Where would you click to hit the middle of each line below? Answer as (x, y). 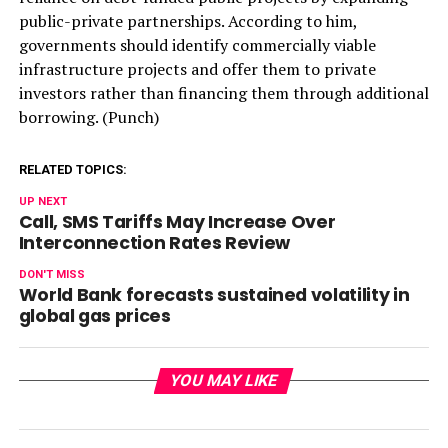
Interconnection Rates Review (154, 243)
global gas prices (94, 316)
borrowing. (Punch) (88, 117)
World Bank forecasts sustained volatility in (214, 295)
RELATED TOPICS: (72, 170)
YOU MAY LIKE (224, 381)
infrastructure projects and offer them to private (197, 69)
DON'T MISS (51, 275)
